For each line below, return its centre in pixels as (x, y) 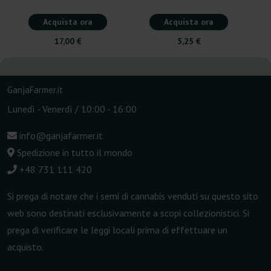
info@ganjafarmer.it (60, 136)
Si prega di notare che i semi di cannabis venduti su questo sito (133, 196)
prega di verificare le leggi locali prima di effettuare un (117, 230)
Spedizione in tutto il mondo (73, 153)
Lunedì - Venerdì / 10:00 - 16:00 (72, 109)
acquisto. (25, 247)
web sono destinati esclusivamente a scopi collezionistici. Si (128, 213)
